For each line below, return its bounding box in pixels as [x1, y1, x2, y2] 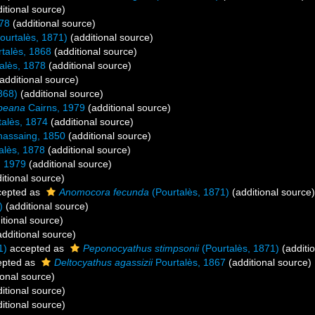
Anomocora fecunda [59, 186, 149, 198]
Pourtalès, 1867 [153, 257, 226, 268]
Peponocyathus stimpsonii [83, 243, 199, 254]
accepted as [7, 243, 67, 254]
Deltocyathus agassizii [54, 257, 153, 268]
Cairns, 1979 [25, 102, 85, 113]
